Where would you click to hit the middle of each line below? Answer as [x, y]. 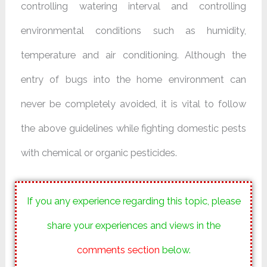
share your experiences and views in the [133, 226]
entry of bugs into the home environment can [133, 79]
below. [176, 250]
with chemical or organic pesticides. [99, 153]
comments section [118, 250]
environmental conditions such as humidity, [133, 30]
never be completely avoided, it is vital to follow [133, 104]
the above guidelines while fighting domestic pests [133, 128]
